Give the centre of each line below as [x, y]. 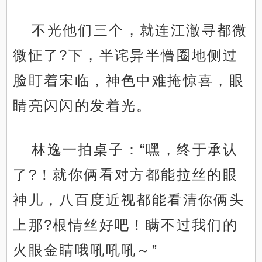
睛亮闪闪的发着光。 [82, 106]
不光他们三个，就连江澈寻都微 [140, 30]
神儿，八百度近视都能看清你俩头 [129, 200]
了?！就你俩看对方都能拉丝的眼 [126, 175]
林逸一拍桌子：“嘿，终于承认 [135, 150]
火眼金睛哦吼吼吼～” [86, 250]
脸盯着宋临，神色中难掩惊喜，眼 [129, 81]
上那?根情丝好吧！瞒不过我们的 [126, 225]
